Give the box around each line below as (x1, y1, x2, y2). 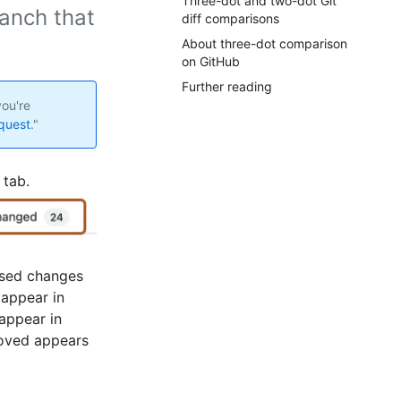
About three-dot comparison (182, 36, 347, 51)
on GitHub (182, 54, 240, 69)
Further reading (182, 79, 272, 94)
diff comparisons (182, 11, 279, 26)
